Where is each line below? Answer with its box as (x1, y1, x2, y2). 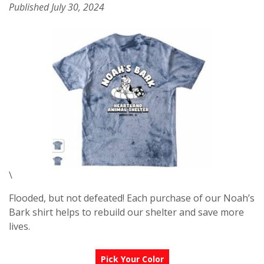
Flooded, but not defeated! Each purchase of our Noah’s (9, 191, 255, 204)
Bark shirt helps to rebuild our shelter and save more (9, 205, 244, 219)
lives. (9, 219, 30, 233)
